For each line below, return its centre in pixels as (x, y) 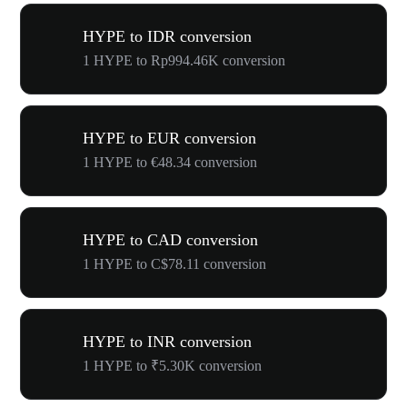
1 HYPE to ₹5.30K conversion (172, 366)
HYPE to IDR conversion (167, 36)
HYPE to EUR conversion (169, 138)
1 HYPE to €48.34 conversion (170, 162)
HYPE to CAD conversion (170, 240)
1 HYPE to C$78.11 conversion (174, 264)
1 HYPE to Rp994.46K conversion (184, 60)
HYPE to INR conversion (167, 342)
